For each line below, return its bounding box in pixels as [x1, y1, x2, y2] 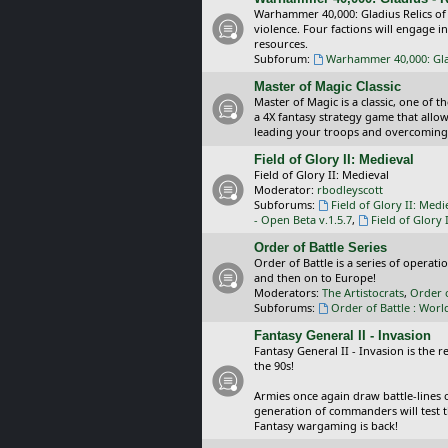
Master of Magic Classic [254, 78, 401, 94]
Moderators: [254, 284, 319, 300]
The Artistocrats [322, 284, 404, 300]
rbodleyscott [317, 181, 383, 197]
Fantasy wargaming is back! [254, 417, 398, 433]
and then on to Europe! [254, 269, 376, 285]
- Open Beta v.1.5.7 [254, 211, 352, 227]
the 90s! [254, 357, 294, 373]
